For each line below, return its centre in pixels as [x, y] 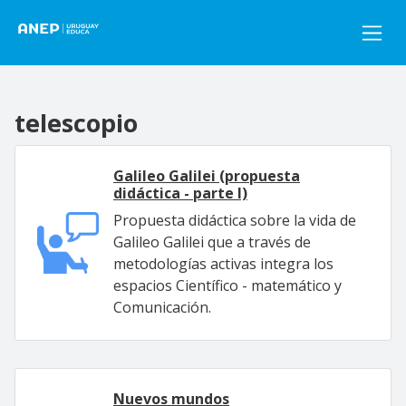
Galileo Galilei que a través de [212, 242]
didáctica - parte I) [180, 193]
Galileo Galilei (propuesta [207, 176]
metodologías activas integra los [223, 264]
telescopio [76, 123]
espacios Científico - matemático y [227, 285]
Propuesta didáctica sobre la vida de [235, 220]
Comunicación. [162, 307]
